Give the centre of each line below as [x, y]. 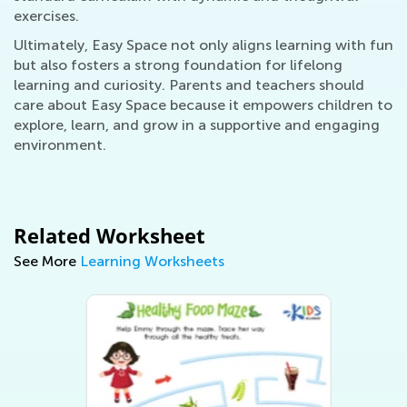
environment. [60, 145]
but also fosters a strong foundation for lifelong [178, 65]
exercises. [46, 16]
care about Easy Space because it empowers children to [203, 105]
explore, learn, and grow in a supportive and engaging [197, 125]
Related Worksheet [109, 235]
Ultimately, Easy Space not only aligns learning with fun [203, 45]
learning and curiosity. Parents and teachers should [189, 85]
